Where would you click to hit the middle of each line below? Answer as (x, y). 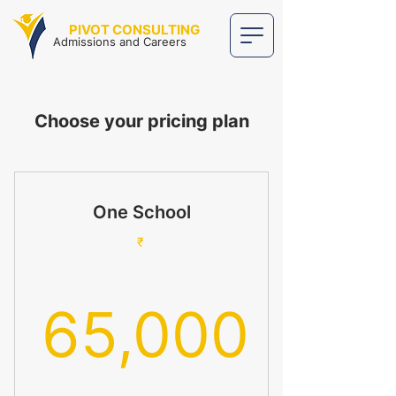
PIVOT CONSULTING (134, 30)
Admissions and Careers (120, 42)
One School (141, 212)
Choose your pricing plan (141, 121)
